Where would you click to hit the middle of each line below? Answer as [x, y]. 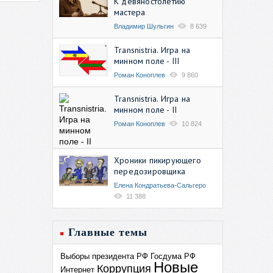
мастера [130, 12]
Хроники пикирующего [158, 160]
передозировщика [150, 171]
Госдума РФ [173, 256]
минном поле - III [147, 61]
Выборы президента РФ [104, 256]
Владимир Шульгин [144, 26]
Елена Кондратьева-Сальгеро [160, 185]
